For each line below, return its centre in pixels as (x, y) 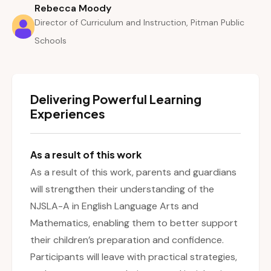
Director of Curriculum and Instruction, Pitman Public (139, 23)
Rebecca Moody (73, 8)
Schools (50, 41)
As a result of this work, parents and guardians (133, 172)
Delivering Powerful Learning (116, 99)
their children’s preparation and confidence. (127, 240)
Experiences (68, 114)
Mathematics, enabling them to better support (134, 223)
